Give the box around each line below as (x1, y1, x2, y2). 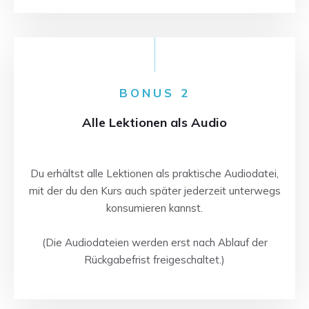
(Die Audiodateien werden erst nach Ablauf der (41, 236, 268, 249)
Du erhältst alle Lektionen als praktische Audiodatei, (30, 167, 279, 180)
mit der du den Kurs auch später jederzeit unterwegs (28, 184, 281, 197)
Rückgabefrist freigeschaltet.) (84, 253, 225, 266)
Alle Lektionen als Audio (82, 114, 227, 130)
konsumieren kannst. (106, 201, 203, 215)
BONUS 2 (119, 86, 190, 100)
